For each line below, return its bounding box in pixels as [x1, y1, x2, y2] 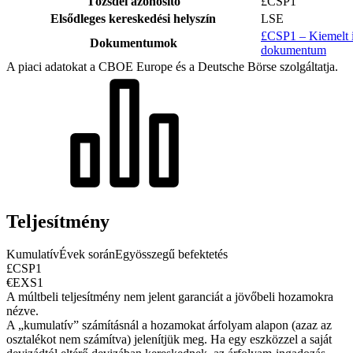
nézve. [6, 304, 39, 318]
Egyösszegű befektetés [115, 247, 228, 262]
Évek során [59, 247, 115, 262]
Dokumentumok [89, 35, 177, 50]
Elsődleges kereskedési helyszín [50, 11, 216, 25]
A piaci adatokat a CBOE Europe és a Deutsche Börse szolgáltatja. [6, 59, 338, 73]
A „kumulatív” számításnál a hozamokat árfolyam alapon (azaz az [6, 318, 332, 333]
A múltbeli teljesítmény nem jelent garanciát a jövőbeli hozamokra [6, 290, 333, 304]
